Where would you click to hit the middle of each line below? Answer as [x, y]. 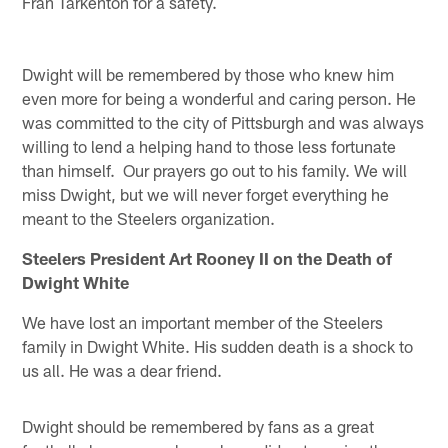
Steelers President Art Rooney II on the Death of [207, 257]
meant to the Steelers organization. [149, 217]
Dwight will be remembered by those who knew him [208, 73]
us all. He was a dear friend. [122, 369]
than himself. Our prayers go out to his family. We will [215, 169]
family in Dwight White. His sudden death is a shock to [218, 345]
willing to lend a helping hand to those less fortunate [209, 145]
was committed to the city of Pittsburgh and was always [223, 121]
